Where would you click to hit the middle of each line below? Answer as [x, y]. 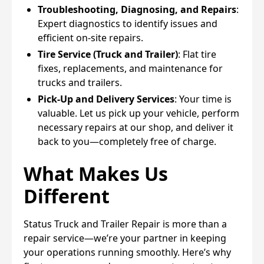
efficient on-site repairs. [90, 37]
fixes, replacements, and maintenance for [130, 68]
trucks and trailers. [80, 82]
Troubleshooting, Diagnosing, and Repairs [137, 9]
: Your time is [203, 99]
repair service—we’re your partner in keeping [125, 238]
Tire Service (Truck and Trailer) [108, 54]
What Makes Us [96, 173]
